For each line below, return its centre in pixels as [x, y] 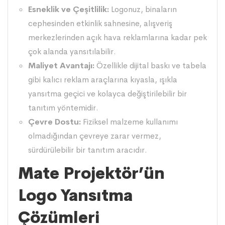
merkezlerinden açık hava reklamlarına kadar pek [118, 37]
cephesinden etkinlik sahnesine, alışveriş [100, 23]
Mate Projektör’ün [91, 173]
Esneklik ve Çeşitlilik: [69, 9]
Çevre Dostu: [54, 122]
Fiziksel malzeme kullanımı [129, 122]
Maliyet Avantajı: [61, 65]
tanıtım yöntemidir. [63, 107]
